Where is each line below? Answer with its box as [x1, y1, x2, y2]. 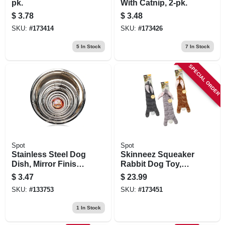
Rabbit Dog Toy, [120, 159, 181, 168]
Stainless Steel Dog [11, 150, 86, 159]
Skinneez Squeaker [120, 150, 194, 159]
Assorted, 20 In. [120, 169, 180, 178]
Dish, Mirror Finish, [11, 159, 83, 168]
